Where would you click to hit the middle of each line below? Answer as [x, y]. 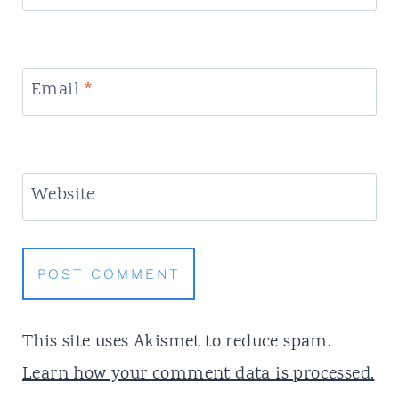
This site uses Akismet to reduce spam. [177, 343]
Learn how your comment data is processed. [198, 375]
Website [63, 196]
